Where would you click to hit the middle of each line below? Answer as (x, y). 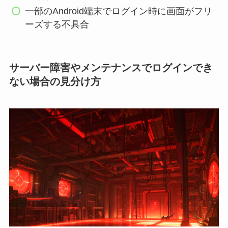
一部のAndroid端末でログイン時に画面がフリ (119, 11)
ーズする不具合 (57, 24)
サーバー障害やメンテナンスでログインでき (111, 67)
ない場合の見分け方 (55, 81)
